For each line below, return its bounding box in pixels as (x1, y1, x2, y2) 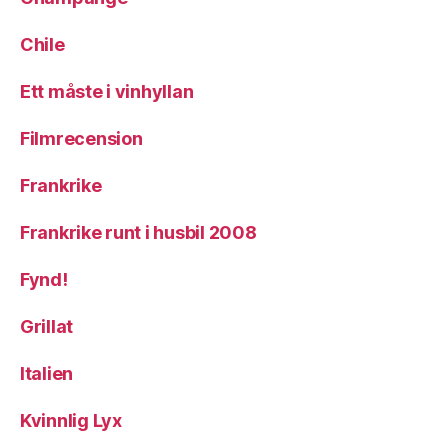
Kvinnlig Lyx (20, 410, 122, 431)
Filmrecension (20, 128, 143, 149)
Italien (20, 363, 74, 384)
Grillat (20, 316, 74, 337)
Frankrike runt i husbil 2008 (20, 222, 257, 243)
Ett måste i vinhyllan (20, 81, 194, 102)
